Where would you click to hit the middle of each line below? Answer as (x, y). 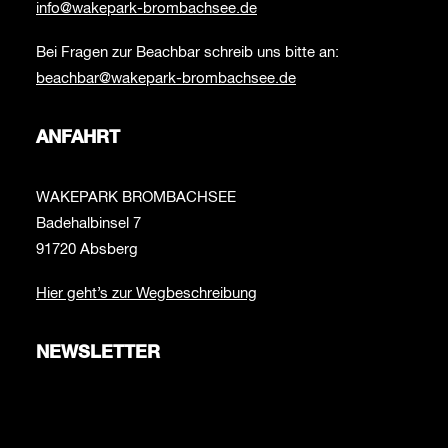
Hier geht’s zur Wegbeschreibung (146, 293)
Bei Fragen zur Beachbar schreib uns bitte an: (187, 52)
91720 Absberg (87, 249)
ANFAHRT (78, 138)
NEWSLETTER (98, 353)
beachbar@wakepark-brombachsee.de (166, 78)
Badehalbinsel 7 (88, 223)
